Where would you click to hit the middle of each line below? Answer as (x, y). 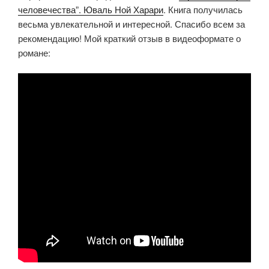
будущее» (95, 23)
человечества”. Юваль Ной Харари (91, 9)
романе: (34, 52)
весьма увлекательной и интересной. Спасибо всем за (131, 23)
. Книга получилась (203, 9)
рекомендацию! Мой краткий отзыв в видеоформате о (129, 38)
